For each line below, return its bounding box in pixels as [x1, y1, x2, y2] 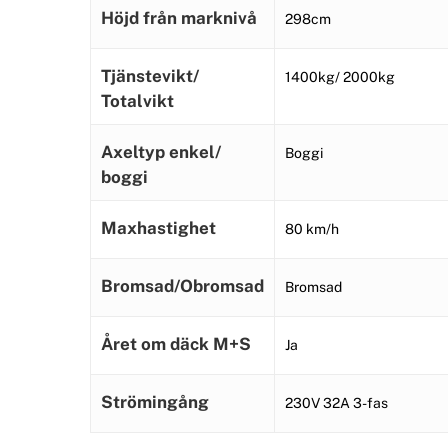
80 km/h [285, 221, 339, 238]
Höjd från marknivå [101, 8, 257, 29]
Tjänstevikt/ [101, 66, 199, 87]
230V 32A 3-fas [285, 395, 388, 412]
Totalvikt [101, 91, 174, 112]
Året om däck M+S [101, 334, 251, 355]
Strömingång [101, 392, 209, 413]
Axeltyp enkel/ [101, 142, 221, 163]
